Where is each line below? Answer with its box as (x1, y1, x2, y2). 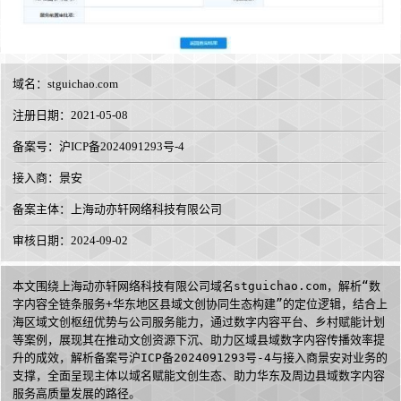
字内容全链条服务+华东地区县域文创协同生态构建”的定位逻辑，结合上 (13, 297, 388, 311)
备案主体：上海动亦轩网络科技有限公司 (13, 202, 222, 217)
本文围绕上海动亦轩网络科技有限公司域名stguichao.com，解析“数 (13, 279, 380, 294)
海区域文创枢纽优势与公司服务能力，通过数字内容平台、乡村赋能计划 (13, 315, 385, 329)
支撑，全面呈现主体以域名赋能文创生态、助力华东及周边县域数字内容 (13, 369, 385, 383)
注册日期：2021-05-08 (13, 108, 128, 123)
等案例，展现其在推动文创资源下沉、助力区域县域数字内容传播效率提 (13, 333, 385, 347)
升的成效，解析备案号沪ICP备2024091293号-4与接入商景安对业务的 (13, 351, 388, 365)
